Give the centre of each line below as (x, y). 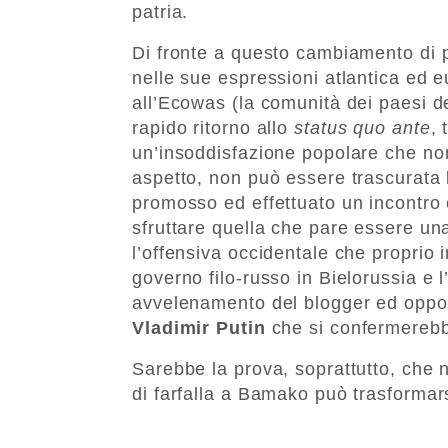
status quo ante (362, 127)
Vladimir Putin (199, 327)
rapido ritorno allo (213, 127)
